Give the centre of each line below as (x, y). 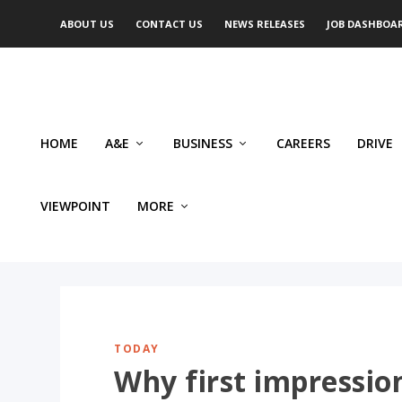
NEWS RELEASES (265, 24)
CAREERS (303, 144)
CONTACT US (170, 24)
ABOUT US (87, 24)
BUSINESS (203, 144)
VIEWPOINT (75, 206)
